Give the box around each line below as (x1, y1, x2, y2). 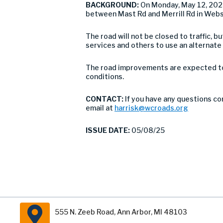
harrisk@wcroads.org (114, 104, 188, 112)
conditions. (86, 72, 124, 81)
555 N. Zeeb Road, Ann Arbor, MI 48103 (55, 208, 187, 216)
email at (86, 104, 114, 112)
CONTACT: (86, 95, 125, 103)
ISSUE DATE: (86, 126, 131, 134)
